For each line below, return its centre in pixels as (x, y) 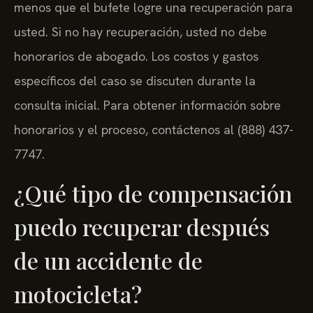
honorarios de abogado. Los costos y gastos (136, 57)
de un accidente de (108, 260)
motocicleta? (78, 293)
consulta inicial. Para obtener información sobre (147, 105)
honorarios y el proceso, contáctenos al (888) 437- (154, 130)
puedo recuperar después (142, 226)
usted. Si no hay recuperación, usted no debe (140, 32)
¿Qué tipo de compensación (153, 193)
